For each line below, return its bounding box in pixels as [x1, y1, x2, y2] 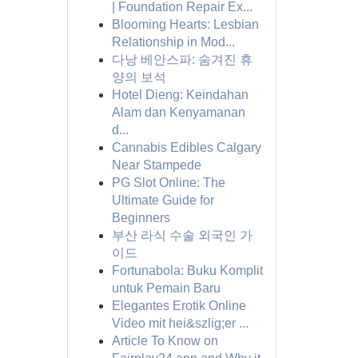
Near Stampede [111, 158, 201, 172]
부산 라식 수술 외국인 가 [111, 229, 253, 242]
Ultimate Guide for [111, 193, 214, 207]
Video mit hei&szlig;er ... [111, 316, 249, 330]
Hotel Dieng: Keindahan [111, 88, 249, 101]
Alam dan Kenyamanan [111, 105, 245, 119]
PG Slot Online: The [111, 176, 225, 189]
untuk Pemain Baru [111, 281, 221, 295]
